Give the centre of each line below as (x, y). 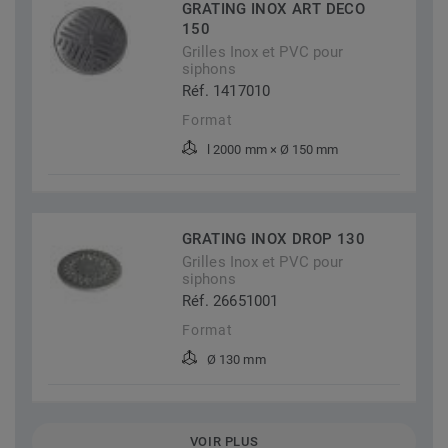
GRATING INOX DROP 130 (274, 239)
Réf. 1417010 (226, 91)
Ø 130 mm (236, 360)
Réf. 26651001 (230, 301)
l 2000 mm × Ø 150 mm (273, 150)
